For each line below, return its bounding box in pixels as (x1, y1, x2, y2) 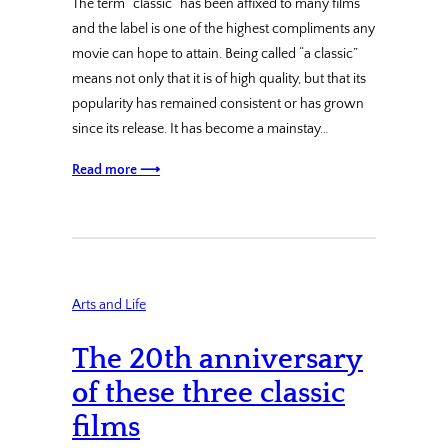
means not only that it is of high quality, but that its (72, 71, 366, 88)
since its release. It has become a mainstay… (72, 121, 329, 138)
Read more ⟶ (72, 162, 160, 179)
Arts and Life (72, 297, 146, 314)
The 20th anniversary (72, 342, 363, 376)
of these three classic (72, 376, 345, 410)
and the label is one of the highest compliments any (72, 21, 375, 38)
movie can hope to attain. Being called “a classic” (72, 46, 358, 63)
